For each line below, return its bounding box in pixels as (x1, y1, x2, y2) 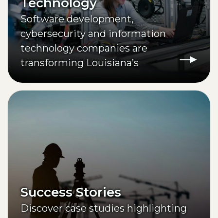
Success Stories (20, 184, 121, 200)
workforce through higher (20, 72, 145, 84)
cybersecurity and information (20, 28, 166, 40)
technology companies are (20, 42, 147, 54)
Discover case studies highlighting (20, 202, 187, 214)
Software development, (20, 13, 133, 25)
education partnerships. (20, 86, 135, 98)
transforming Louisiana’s (20, 57, 139, 69)
